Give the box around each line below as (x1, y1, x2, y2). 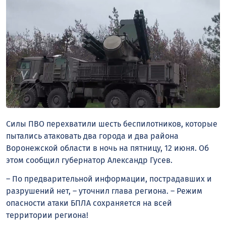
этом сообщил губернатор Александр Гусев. (6, 155, 173, 165)
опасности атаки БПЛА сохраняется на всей (6, 198, 172, 208)
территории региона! (6, 210, 88, 220)
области (60, 143, 91, 153)
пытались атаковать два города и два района (6, 131, 179, 141)
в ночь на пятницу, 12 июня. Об (91, 143, 209, 153)
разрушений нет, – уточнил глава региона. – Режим (6, 186, 202, 196)
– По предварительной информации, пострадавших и (6, 174, 212, 184)
